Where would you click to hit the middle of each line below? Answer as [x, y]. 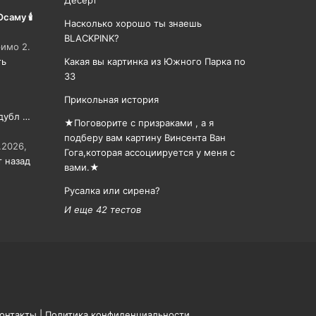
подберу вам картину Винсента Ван [145, 138]
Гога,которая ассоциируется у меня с [150, 152]
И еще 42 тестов [103, 209]
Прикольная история [111, 99]
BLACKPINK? [92, 38]
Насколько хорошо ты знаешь [133, 23]
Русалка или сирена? [112, 190]
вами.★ [82, 167]
